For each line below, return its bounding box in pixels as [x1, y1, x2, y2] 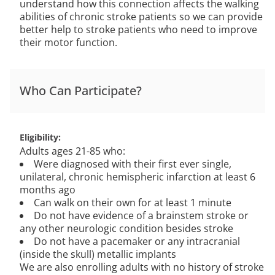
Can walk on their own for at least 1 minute [34, 196, 231, 209]
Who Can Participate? [20, 82, 142, 99]
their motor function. [20, 36, 117, 49]
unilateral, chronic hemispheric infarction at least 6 [20, 170, 255, 184]
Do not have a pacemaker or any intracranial [34, 234, 240, 248]
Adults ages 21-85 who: [20, 144, 125, 158]
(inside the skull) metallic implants [20, 247, 176, 261]
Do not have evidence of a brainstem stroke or [34, 209, 249, 222]
